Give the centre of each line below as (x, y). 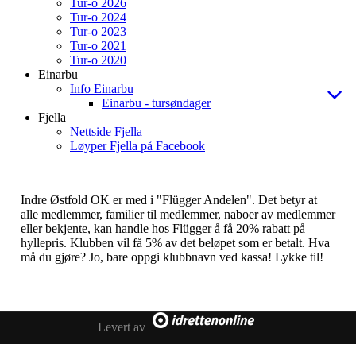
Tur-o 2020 (98, 60)
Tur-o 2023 (98, 32)
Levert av (124, 327)
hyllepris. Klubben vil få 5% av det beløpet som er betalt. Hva (175, 243)
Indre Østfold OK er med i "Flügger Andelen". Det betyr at (169, 200)
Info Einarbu (102, 89)
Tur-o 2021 (98, 46)
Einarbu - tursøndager (156, 103)
